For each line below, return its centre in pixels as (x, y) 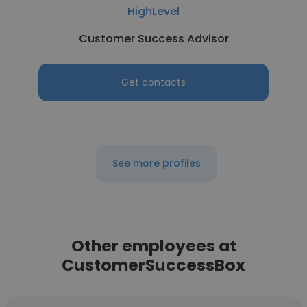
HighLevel (153, 11)
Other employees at (153, 246)
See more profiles (156, 163)
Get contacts (153, 82)
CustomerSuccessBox (153, 265)
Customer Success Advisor (153, 39)
